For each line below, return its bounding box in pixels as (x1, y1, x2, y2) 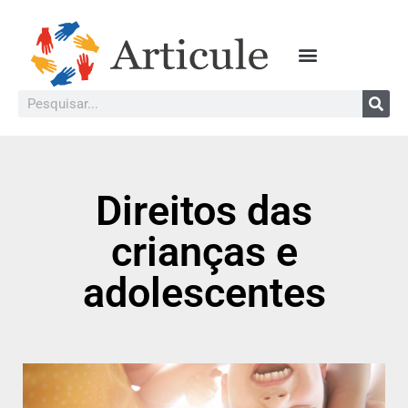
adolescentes (82, 269, 326, 318)
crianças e (110, 228, 298, 277)
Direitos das (96, 187, 312, 236)
